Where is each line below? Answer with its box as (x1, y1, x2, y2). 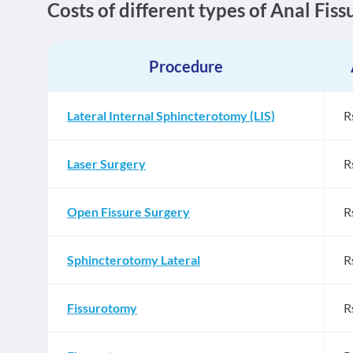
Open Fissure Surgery (67, 204, 190, 219)
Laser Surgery (67, 156, 146, 171)
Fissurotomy (67, 300, 137, 315)
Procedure (148, 57, 223, 76)
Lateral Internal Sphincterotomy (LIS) (67, 108, 275, 123)
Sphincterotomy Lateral (67, 252, 200, 267)
